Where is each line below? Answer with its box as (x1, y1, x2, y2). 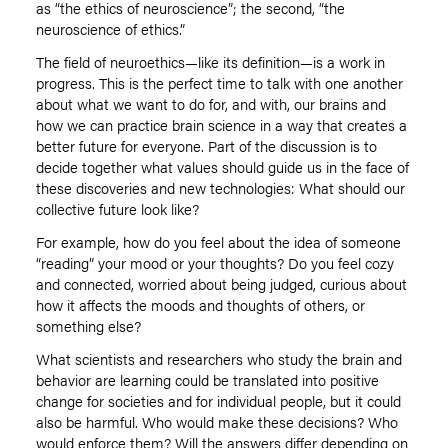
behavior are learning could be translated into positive (36, 369, 379, 391)
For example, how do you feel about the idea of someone (36, 231, 401, 253)
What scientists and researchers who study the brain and (36, 348, 402, 370)
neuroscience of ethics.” (36, 18, 185, 40)
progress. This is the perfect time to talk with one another (36, 72, 403, 94)
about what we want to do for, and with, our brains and (36, 93, 386, 115)
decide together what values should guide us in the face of (36, 156, 409, 178)
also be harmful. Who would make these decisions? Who (36, 411, 398, 433)
